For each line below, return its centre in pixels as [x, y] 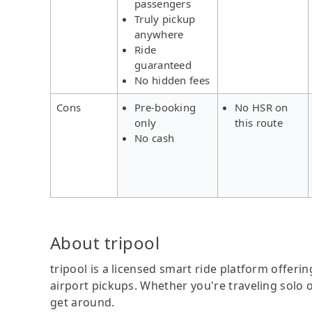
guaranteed [163, 64]
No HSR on [262, 107]
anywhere [159, 34]
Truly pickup [165, 18]
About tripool [105, 242]
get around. [83, 302]
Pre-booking [165, 107]
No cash [155, 138]
